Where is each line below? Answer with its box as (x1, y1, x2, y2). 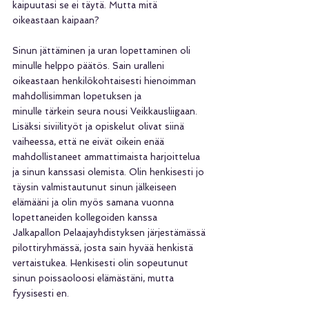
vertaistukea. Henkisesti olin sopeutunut (12, 257, 191, 268)
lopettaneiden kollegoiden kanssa (12, 212, 160, 223)
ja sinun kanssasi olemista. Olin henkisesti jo (12, 166, 207, 177)
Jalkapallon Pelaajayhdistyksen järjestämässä (12, 227, 208, 238)
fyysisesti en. (12, 288, 72, 299)
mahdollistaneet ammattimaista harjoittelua (12, 151, 203, 162)
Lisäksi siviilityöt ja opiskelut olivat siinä (12, 121, 187, 132)
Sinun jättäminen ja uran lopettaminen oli (12, 45, 193, 56)
